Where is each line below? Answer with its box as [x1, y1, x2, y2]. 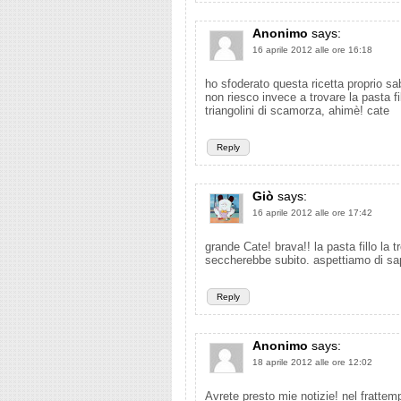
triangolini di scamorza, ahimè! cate [205, 104, 389, 117]
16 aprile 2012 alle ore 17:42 [252, 208, 372, 218]
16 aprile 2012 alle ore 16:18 [252, 45, 372, 55]
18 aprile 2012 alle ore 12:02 [252, 357, 372, 367]
